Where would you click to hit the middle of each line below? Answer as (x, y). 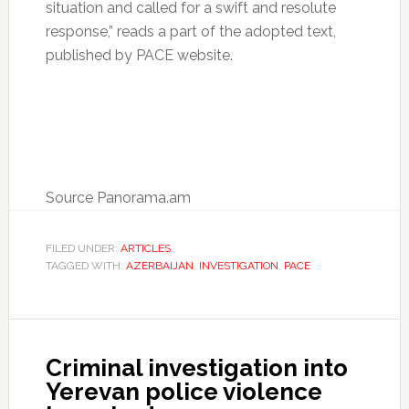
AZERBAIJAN (159, 266)
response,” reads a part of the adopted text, (190, 32)
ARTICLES (145, 249)
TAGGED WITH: (85, 266)
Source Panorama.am (118, 198)
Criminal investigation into (196, 368)
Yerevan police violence (184, 392)
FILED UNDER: (83, 249)
